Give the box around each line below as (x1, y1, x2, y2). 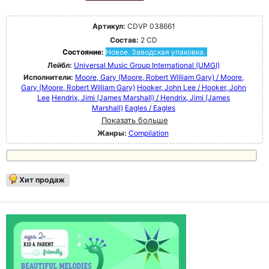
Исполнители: (23, 72, 75, 82)
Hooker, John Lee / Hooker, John (137, 82, 246, 92)
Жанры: (97, 128, 127, 138)
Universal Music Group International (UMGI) (74, 60, 220, 70)
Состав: (110, 35, 139, 44)
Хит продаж (19, 175, 65, 184)
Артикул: (92, 21, 125, 31)
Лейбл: (47, 60, 72, 70)
